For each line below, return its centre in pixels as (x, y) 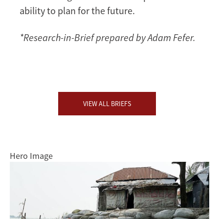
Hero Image (31, 156)
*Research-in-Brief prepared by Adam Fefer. (108, 38)
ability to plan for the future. (77, 11)
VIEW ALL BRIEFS (107, 104)
